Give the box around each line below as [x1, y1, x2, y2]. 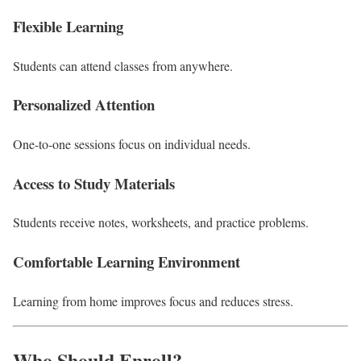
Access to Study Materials [13, 172, 175, 194]
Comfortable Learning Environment [13, 251, 240, 273]
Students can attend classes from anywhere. [13, 56, 233, 74]
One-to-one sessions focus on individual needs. [13, 135, 251, 152]
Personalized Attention [13, 93, 155, 116]
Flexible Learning [13, 15, 123, 37]
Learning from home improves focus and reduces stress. [13, 292, 293, 309]
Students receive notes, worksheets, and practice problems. [13, 214, 309, 231]
